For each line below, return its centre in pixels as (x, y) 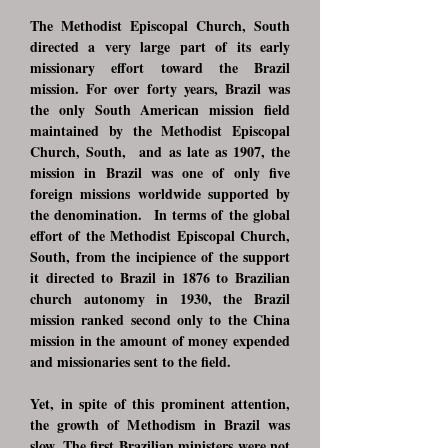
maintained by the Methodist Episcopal (160, 130)
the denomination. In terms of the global (160, 214)
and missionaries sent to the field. (130, 361)
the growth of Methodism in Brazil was (160, 424)
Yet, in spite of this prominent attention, (160, 403)
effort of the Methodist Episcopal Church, (160, 235)
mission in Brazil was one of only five (160, 172)
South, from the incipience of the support (160, 256)
